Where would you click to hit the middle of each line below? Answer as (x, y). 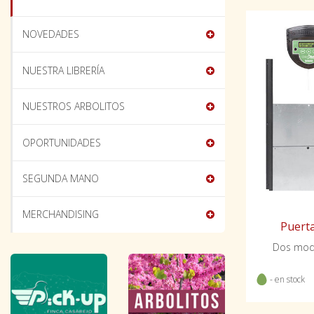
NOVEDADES (51, 34)
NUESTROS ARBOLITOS (74, 107)
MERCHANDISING (61, 214)
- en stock (286, 279)
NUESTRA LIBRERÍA (64, 70)
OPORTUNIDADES (62, 142)
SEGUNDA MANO (61, 178)
